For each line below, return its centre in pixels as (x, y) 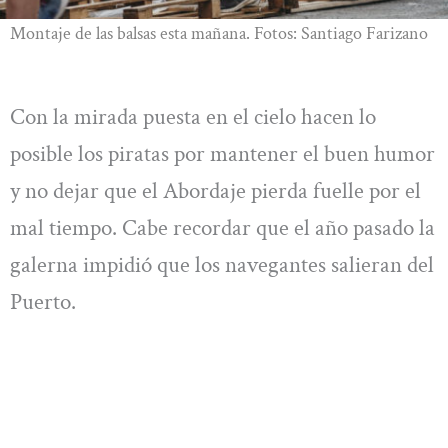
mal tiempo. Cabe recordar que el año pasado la (222, 227)
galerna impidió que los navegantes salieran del (222, 264)
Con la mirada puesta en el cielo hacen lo (193, 116)
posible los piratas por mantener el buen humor (222, 153)
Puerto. (43, 301)
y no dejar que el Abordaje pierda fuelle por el (215, 190)
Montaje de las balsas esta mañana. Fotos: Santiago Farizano (219, 33)
